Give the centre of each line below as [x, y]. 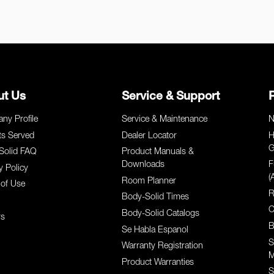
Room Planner [149, 181]
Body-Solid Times [156, 198]
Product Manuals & [158, 153]
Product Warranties [158, 263]
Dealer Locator [150, 136]
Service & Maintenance [165, 120]
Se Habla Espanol [155, 230]
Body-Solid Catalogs [161, 214]
